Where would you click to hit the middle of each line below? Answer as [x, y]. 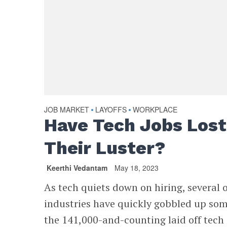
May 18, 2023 [137, 168]
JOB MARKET [67, 110]
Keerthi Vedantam [77, 168]
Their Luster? [105, 148]
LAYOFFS [111, 110]
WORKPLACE [155, 110]
